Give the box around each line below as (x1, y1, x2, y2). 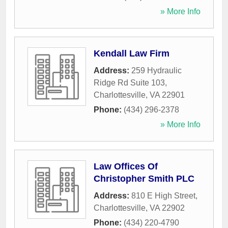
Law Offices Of (94, 161, 158, 172)
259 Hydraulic (131, 66, 182, 75)
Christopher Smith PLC (94, 174, 194, 184)
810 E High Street (131, 191, 195, 201)
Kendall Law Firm (94, 48, 169, 59)
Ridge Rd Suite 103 (94, 78, 165, 88)
